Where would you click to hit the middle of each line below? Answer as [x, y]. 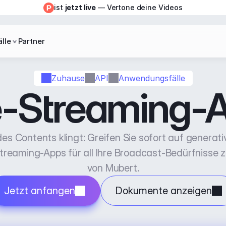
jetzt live [80, 7]
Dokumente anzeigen [164, 191]
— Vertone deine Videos [139, 7]
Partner [31, 41]
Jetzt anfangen [40, 191]
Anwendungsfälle [152, 78]
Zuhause [68, 78]
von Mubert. [113, 168]
